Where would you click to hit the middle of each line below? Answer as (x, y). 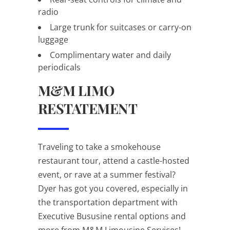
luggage (53, 39)
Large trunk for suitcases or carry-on (121, 27)
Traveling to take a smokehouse (99, 147)
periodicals (59, 67)
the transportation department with (108, 202)
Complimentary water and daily (110, 55)
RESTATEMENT (88, 108)
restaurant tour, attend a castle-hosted (114, 160)
